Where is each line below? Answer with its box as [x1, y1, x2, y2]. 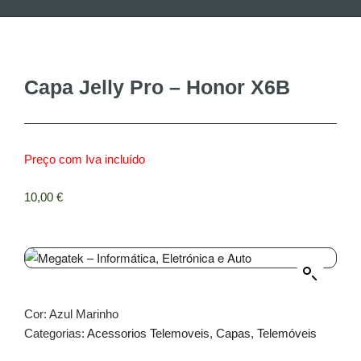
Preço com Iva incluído [24, 152, 145, 167]
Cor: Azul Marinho [24, 307, 118, 322]
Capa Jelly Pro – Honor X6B [24, 76, 290, 99]
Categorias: [24, 326, 87, 341]
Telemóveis [257, 326, 317, 341]
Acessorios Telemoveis [87, 326, 210, 341]
